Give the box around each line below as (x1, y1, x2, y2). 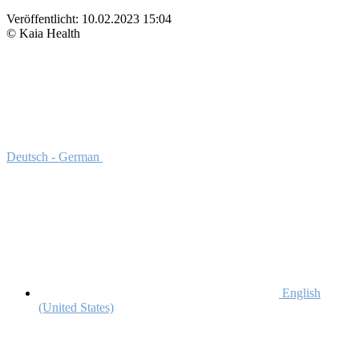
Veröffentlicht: (6, 11, 82, 26)
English (279, 285, 321, 300)
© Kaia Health (6, 26, 80, 40)
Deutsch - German (6, 149, 103, 163)
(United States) (38, 300, 114, 314)
